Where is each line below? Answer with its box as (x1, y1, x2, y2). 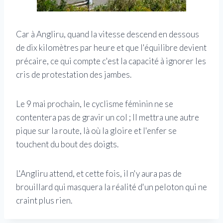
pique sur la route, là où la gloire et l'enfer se (16, 125, 177, 136)
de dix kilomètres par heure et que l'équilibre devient (16, 42, 207, 53)
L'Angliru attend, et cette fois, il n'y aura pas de (16, 168, 182, 179)
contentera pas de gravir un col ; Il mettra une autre (16, 112, 199, 123)
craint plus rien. (16, 195, 72, 206)
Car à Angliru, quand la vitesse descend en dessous (16, 29, 199, 40)
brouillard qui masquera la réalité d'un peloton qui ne (16, 182, 207, 193)
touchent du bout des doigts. (16, 139, 118, 150)
